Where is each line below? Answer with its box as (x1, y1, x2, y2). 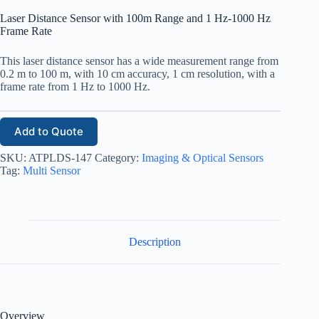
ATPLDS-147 (28, 151, 92, 164)
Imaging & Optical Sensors (142, 151, 263, 164)
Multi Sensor (23, 164, 80, 177)
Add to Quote (14, 125, 83, 139)
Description (128, 235, 181, 248)
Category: (95, 151, 142, 164)
